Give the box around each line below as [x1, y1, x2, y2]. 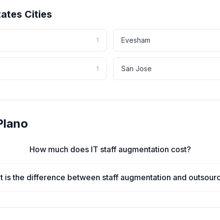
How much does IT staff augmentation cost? [29, 144, 191, 154]
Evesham [121, 36, 150, 44]
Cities [22, 8, 52, 20]
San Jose [121, 64, 152, 73]
